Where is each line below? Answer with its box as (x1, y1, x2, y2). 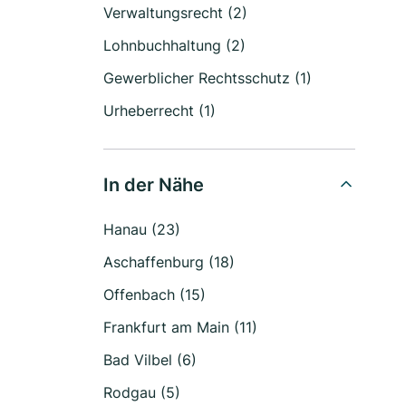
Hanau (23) (103, 220, 180, 238)
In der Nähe (103, 174, 204, 196)
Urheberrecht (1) (103, 101, 216, 120)
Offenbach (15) (103, 285, 206, 304)
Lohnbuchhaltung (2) (103, 36, 246, 54)
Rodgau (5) (103, 383, 180, 401)
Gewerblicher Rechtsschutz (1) (103, 69, 312, 87)
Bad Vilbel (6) (103, 351, 197, 369)
